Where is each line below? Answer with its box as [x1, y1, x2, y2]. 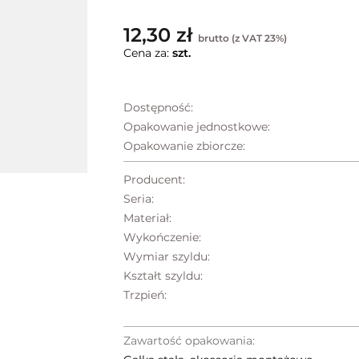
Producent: [123, 172, 185, 188]
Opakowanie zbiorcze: [123, 139, 245, 154]
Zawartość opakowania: [123, 333, 255, 349]
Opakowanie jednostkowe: [123, 119, 270, 135]
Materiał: [123, 211, 171, 226]
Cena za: [123, 46, 172, 61]
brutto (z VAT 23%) [198, 32, 287, 45]
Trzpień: [123, 288, 167, 303]
